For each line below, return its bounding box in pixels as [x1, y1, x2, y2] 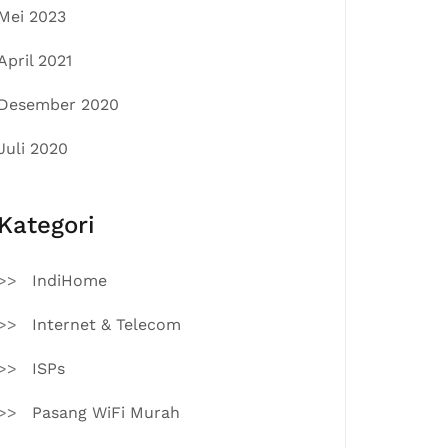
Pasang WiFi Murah [32, 403, 180, 422]
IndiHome [32, 271, 107, 290]
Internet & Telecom [32, 315, 181, 334]
